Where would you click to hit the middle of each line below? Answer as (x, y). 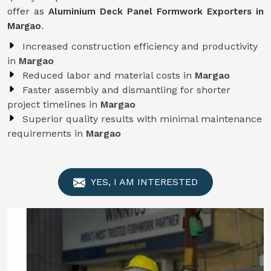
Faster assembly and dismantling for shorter (126, 90)
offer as (28, 11)
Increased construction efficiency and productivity (140, 46)
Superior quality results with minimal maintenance (142, 119)
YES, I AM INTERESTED (143, 182)
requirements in (47, 133)
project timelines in (54, 104)
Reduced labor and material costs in (109, 75)
